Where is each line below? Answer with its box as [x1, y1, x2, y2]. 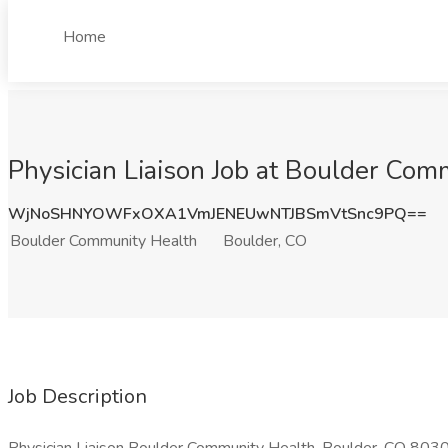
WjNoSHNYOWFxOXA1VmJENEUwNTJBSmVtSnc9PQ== [8, 203, 427, 225]
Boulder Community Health [10, 230, 197, 252]
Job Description [8, 383, 147, 410]
